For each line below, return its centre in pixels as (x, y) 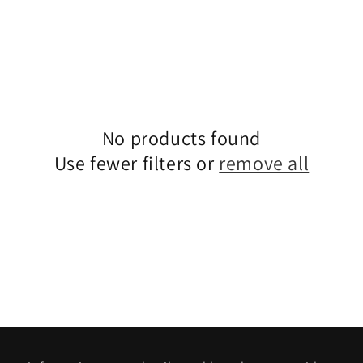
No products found (181, 138)
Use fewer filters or (137, 163)
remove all (264, 163)
